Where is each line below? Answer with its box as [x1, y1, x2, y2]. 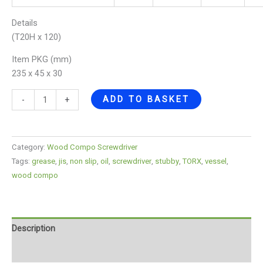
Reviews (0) [12, 245, 56, 257]
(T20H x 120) [12, 31, 61, 42]
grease [32, 157, 55, 166]
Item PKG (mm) [12, 54, 72, 65]
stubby [155, 157, 179, 166]
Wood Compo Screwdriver [47, 143, 137, 152]
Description [12, 222, 55, 234]
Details [12, 17, 38, 28]
